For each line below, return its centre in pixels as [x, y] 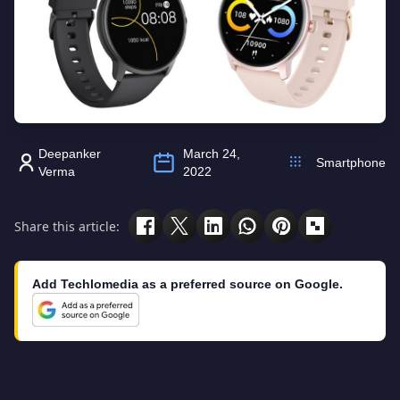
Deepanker [70, 154]
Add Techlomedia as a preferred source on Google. [187, 284]
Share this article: [67, 226]
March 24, [212, 154]
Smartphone [351, 162]
